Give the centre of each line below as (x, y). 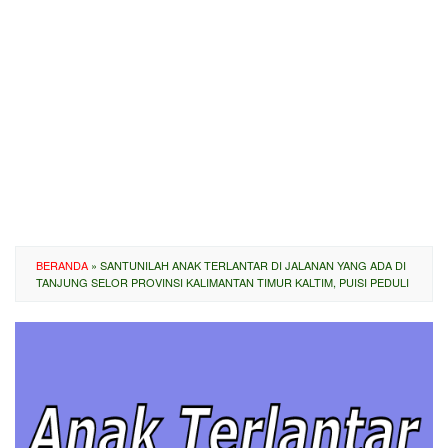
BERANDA (62, 265)
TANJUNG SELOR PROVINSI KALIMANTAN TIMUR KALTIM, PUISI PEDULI (222, 282)
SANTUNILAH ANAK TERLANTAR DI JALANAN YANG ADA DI (253, 265)
